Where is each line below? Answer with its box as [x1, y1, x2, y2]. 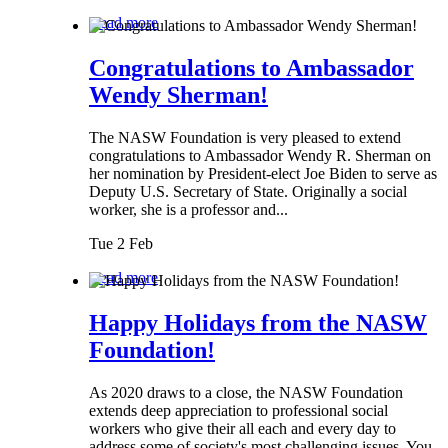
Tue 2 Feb [89, 234, 153, 252]
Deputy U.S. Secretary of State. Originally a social [89, 182, 407, 200]
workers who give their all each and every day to [89, 419, 396, 437]
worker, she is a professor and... [89, 200, 288, 218]
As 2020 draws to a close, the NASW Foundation [89, 383, 403, 401]
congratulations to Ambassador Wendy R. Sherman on [89, 146, 431, 164]
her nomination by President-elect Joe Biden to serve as [89, 164, 437, 182]
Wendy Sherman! [89, 81, 268, 108]
